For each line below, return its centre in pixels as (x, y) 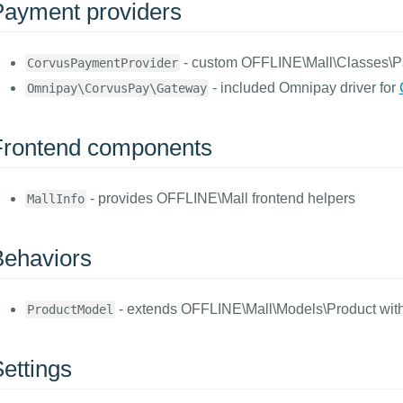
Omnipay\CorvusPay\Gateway (116, 88)
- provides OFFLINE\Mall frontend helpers (220, 198)
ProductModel (70, 309)
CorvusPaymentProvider (102, 63)
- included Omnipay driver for (304, 88)
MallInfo (55, 199)
